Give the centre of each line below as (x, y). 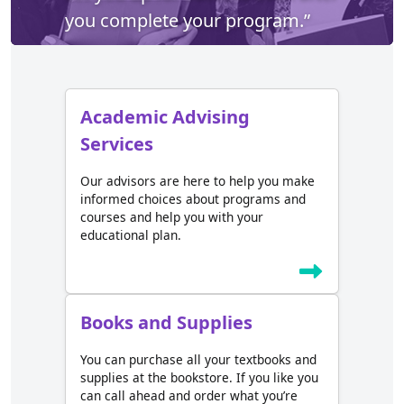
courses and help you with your (172, 217)
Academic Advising (165, 117)
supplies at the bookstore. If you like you (199, 378)
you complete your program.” (188, 21)
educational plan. (131, 235)
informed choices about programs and (193, 199)
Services (117, 144)
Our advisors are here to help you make (197, 181)
